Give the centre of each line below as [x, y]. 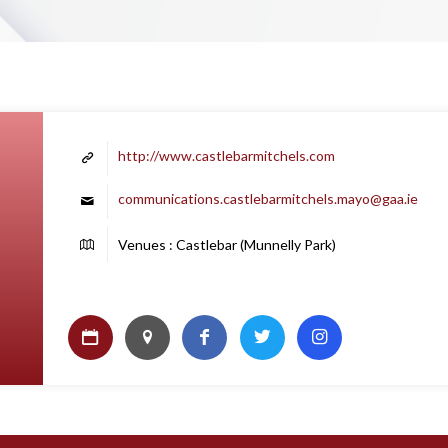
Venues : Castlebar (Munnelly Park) [226, 244]
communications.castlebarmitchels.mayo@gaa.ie [267, 198]
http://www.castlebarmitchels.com [226, 155]
